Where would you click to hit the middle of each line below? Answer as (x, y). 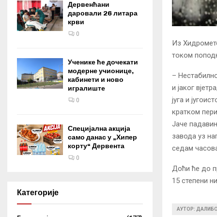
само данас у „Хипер (102, 137)
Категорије (38, 193)
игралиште (86, 88)
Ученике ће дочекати (103, 62)
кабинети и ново (96, 80)
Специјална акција (99, 129)
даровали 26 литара (103, 13)
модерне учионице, (101, 71)
